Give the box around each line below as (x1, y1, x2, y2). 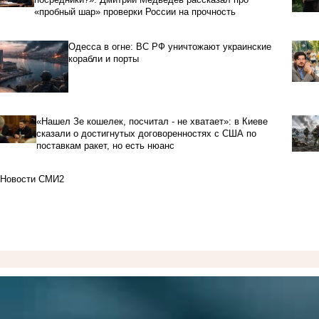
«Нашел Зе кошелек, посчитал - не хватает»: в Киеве (36, 116, 268, 127)
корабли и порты (68, 53, 139, 65)
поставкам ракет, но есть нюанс (36, 140, 175, 152)
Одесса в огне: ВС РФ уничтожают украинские (68, 41, 271, 53)
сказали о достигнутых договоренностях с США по (36, 128, 257, 140)
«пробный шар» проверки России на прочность (33, 6, 236, 18)
